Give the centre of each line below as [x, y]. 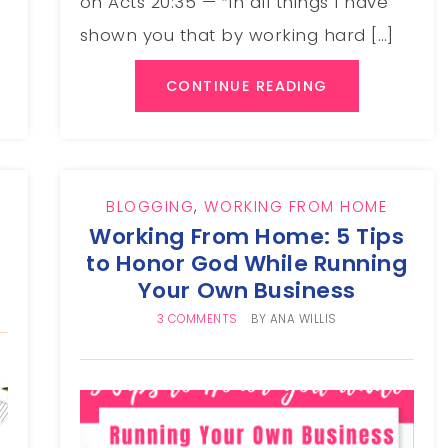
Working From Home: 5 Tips [247, 237]
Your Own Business [246, 291]
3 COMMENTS [197, 319]
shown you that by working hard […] [236, 34]
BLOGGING [150, 207]
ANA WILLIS [303, 319]
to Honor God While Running [247, 264]
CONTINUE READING [246, 85]
